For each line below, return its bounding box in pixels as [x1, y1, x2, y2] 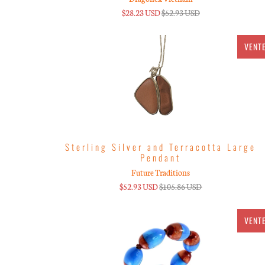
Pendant [140, 150, 182, 164]
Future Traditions [131, 166, 190, 178]
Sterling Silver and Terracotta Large [65, 140, 257, 153]
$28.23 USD [121, 7, 160, 18]
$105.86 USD [159, 180, 202, 192]
